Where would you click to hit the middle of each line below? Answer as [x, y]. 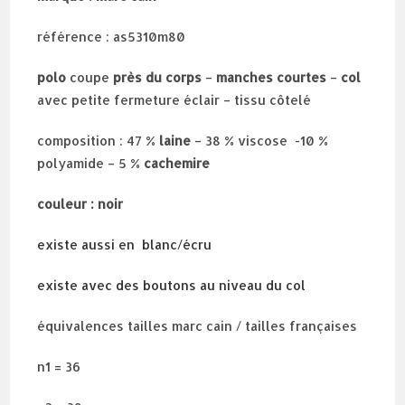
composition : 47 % [99, 141]
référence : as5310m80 [112, 37]
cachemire [177, 164]
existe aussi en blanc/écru [125, 245]
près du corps [158, 78]
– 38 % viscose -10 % [260, 141]
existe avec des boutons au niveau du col [172, 286]
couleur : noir [80, 204]
